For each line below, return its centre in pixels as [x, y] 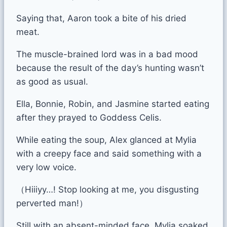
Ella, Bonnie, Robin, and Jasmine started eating [113, 104]
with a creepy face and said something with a [109, 153]
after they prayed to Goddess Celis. [89, 117]
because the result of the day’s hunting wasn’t [110, 68]
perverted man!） [52, 203]
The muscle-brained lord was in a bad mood [107, 54]
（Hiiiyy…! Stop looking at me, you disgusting [107, 189]
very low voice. [46, 167]
